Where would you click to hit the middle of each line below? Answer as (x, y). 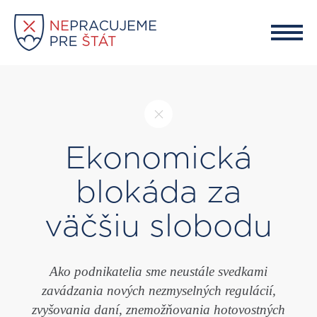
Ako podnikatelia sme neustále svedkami (158, 271)
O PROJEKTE (167, 12)
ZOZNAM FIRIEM (167, 36)
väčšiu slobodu (158, 227)
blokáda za (158, 193)
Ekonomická (158, 159)
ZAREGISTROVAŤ (167, 60)
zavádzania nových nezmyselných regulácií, (158, 290)
